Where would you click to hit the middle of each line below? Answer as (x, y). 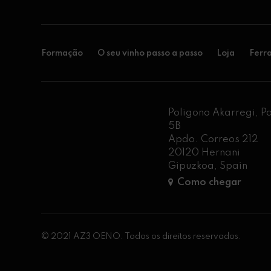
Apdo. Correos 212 (214, 140)
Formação (62, 53)
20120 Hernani (204, 153)
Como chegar (210, 182)
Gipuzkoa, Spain (208, 166)
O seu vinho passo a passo (150, 53)
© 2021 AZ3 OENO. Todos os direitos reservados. (142, 236)
